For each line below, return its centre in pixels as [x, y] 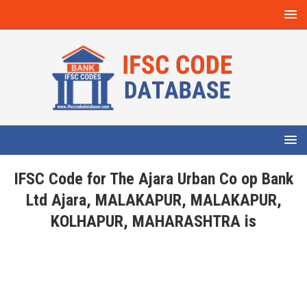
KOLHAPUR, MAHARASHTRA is [153, 221]
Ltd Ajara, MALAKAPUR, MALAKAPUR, [153, 200]
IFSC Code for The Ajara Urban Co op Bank [153, 179]
